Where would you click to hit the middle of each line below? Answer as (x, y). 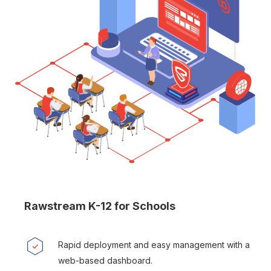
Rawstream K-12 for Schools (100, 206)
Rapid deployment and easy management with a (154, 245)
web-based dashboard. (106, 261)
